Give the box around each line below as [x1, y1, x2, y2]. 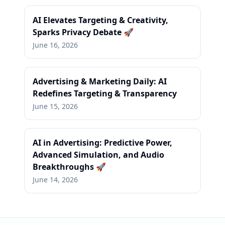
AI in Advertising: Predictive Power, [33, 137, 172, 148]
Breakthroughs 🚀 [33, 161, 106, 172]
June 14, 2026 [33, 175, 78, 184]
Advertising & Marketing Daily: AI [33, 76, 167, 87]
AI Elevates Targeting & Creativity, [33, 15, 168, 26]
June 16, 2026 [33, 40, 78, 50]
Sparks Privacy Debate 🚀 [33, 27, 134, 38]
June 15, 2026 [33, 101, 78, 111]
